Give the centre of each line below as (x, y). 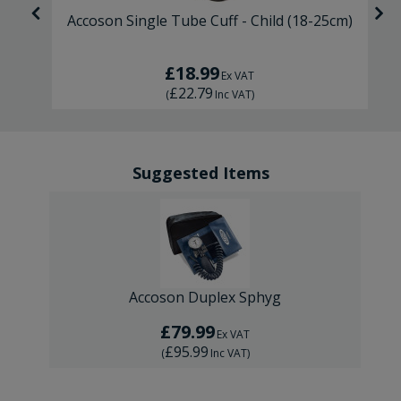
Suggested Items (200, 173)
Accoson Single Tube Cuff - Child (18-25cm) (209, 21)
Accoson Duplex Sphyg (205, 298)
